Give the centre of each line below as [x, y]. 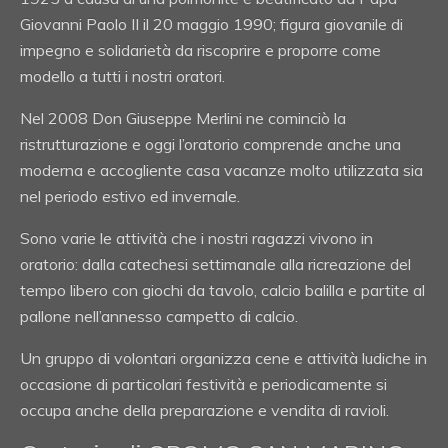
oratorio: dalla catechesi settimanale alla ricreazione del [215, 263]
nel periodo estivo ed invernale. [130, 195]
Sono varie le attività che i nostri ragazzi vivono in [196, 237]
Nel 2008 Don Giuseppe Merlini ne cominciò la [183, 117]
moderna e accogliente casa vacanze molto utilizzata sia [221, 169]
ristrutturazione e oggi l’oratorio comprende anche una [210, 143]
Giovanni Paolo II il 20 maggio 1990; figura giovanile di [211, 23]
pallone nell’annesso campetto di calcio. [159, 315]
